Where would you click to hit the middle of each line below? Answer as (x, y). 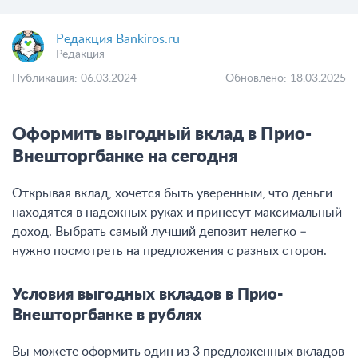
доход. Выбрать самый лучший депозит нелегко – (159, 232)
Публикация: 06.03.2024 (74, 78)
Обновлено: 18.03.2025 (286, 78)
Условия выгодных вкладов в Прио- (147, 295)
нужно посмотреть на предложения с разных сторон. (169, 251)
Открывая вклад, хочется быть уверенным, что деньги (172, 193)
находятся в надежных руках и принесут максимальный (177, 213)
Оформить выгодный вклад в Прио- (162, 134)
